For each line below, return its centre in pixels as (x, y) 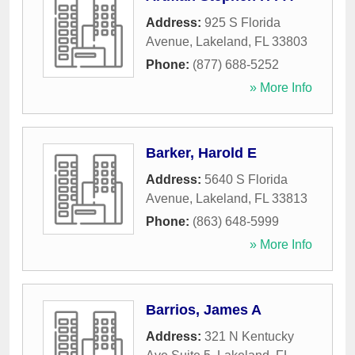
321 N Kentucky (249, 337)
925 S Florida (242, 23)
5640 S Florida (246, 180)
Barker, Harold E (201, 153)
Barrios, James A (204, 310)
